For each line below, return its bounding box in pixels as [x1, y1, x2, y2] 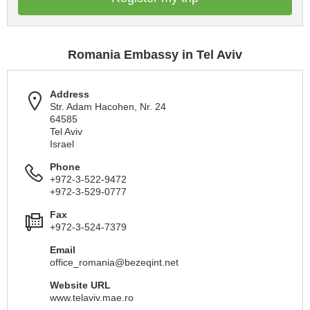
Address [50, 89, 89, 100]
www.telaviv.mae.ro [50, 292, 134, 303]
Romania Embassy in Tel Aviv [68, 48, 242, 62]
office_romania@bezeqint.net [50, 257, 179, 268]
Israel [50, 138, 74, 149]
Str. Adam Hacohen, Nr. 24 [50, 101, 166, 112]
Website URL [50, 280, 111, 291]
